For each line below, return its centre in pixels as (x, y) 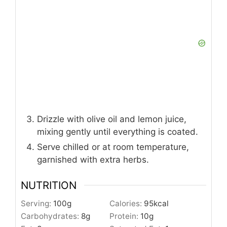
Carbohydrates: (51, 216)
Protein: (125, 216)
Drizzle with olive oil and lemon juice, (112, 119)
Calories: (127, 203)
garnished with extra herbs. (93, 160)
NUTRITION (49, 185)
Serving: (37, 203)
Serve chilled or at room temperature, (113, 147)
